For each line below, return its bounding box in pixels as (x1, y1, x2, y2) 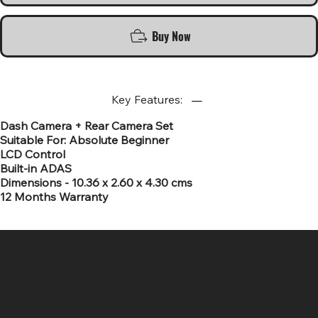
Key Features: (111, 92, 182, 106)
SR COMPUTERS (77, 255, 123, 263)
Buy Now (151, 27, 191, 45)
